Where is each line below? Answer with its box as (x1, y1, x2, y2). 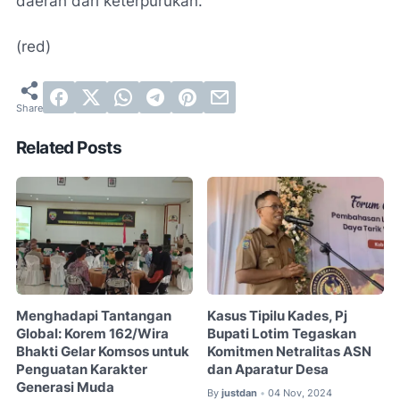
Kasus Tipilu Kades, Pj (207, 307, 348, 324)
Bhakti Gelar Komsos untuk (16, 343, 189, 360)
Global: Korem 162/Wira (16, 325, 169, 342)
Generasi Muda (16, 379, 114, 396)
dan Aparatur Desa (207, 361, 329, 378)
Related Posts (16, 137, 122, 159)
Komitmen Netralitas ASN (207, 343, 372, 360)
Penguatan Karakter (16, 361, 147, 378)
